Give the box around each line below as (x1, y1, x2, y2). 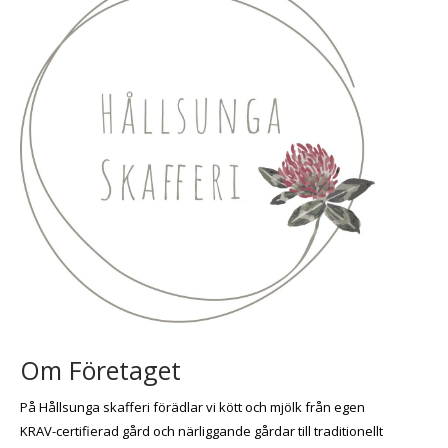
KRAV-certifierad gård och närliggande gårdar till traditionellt (20, 422, 383, 441)
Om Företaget (20, 353, 181, 388)
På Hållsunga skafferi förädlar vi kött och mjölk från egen (20, 398, 365, 417)
